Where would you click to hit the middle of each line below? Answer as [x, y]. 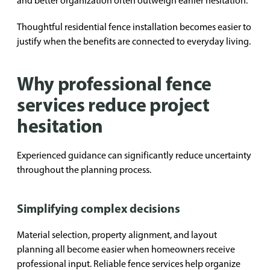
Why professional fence [114, 83]
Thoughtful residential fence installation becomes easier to [134, 27]
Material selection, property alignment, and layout [117, 235]
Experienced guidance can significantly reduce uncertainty [134, 155]
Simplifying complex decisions [99, 208]
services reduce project [113, 104]
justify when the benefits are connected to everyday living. [134, 41]
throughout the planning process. [84, 170]
